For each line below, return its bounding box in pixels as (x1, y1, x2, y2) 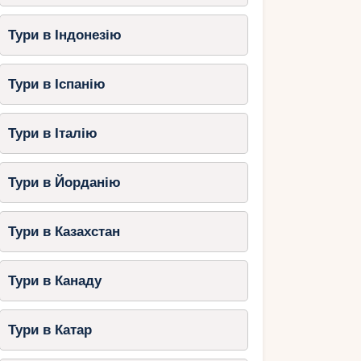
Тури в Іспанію (7, 76, 106, 92)
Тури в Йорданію (7, 174, 121, 190)
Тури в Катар (7, 322, 92, 338)
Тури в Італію (7, 125, 98, 141)
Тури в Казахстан (7, 223, 120, 239)
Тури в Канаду (7, 272, 102, 288)
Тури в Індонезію (7, 27, 122, 43)
